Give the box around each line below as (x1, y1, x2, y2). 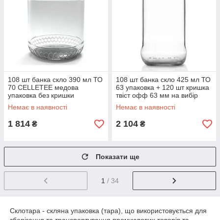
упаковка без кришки (8, 91, 74, 99)
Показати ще (96, 153, 139, 161)
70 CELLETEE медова (8, 83, 79, 91)
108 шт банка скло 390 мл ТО (8, 76, 103, 83)
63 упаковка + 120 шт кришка (116, 83, 209, 91)
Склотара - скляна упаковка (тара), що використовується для (10, 206, 207, 215)
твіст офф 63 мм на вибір (116, 91, 198, 99)
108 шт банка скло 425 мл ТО (116, 76, 211, 83)
